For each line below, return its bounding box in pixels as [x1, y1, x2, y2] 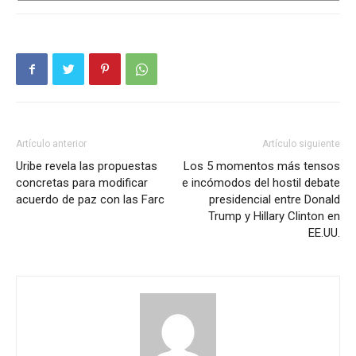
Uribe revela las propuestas [16, 158, 157, 173]
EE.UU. [308, 225, 340, 240]
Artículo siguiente [262, 137, 340, 149]
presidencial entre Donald [209, 192, 340, 207]
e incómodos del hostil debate [182, 175, 340, 190]
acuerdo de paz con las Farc [16, 192, 164, 207]
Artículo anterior [16, 137, 87, 149]
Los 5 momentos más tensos [184, 158, 340, 173]
